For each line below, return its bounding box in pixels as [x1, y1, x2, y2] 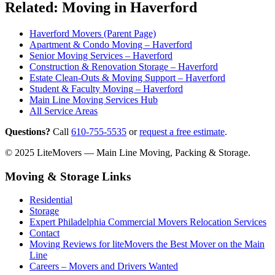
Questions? [5, 126, 50, 137]
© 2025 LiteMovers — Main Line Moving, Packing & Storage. [5, 147, 250, 158]
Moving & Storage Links [5, 169, 131, 183]
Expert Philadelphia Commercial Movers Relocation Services [29, 217, 266, 228]
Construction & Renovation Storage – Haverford [29, 61, 218, 72]
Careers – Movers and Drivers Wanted [29, 261, 178, 272]
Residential [29, 195, 72, 206]
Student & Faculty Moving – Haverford [29, 83, 183, 95]
